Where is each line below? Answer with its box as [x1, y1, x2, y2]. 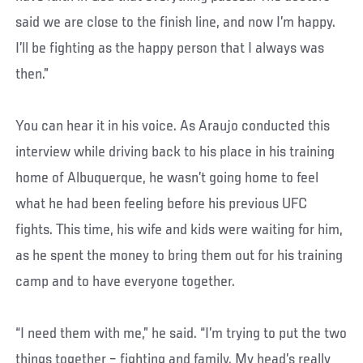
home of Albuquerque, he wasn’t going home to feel [15, 170, 319, 187]
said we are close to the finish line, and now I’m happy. [15, 15, 336, 32]
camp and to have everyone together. [15, 274, 236, 291]
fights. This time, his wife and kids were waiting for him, [15, 222, 344, 239]
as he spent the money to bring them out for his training [15, 248, 344, 265]
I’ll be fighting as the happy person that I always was [15, 41, 325, 58]
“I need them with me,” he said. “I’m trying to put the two [15, 326, 348, 343]
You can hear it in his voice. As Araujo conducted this [15, 118, 331, 135]
